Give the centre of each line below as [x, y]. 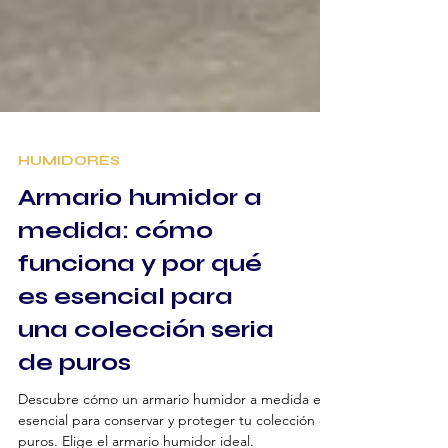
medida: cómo [115, 266]
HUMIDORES [69, 196]
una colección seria [146, 365]
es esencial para [125, 332]
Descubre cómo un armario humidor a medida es [172, 434]
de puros [74, 398]
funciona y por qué [140, 299]
